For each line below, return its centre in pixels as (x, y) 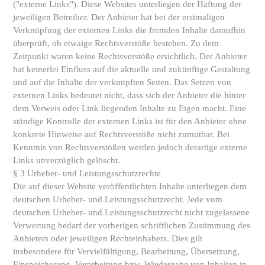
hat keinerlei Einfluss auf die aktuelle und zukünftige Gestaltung (132, 69)
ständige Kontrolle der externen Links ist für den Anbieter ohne (130, 121)
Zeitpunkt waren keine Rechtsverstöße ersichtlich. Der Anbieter (130, 56)
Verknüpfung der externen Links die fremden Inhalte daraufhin (129, 30)
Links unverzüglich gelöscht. (67, 160)
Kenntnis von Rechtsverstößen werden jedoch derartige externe (130, 147)
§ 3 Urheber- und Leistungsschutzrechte (87, 173)
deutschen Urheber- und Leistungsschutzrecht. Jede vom (118, 199)
